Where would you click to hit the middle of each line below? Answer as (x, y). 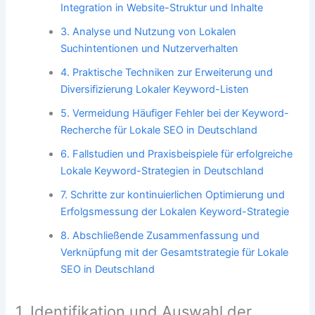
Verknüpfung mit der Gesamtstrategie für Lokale (175, 252)
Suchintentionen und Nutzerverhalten (150, 48)
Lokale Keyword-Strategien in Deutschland (162, 171)
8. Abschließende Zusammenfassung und (160, 235)
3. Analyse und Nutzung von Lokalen (149, 31)
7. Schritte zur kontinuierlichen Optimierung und (173, 194)
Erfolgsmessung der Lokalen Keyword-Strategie (175, 211)
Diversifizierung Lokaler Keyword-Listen (155, 89)
